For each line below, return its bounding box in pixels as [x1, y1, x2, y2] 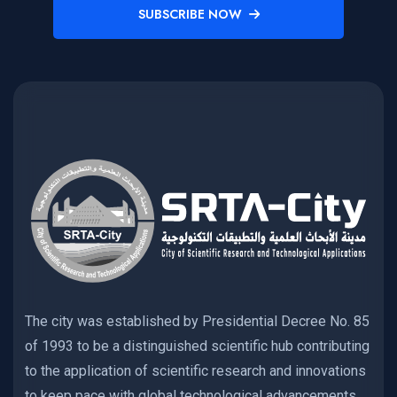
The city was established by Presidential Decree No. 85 [25, 312, 370, 330]
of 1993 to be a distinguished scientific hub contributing [25, 337, 370, 354]
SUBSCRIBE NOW [137, 5, 242, 24]
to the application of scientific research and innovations [25, 362, 366, 379]
